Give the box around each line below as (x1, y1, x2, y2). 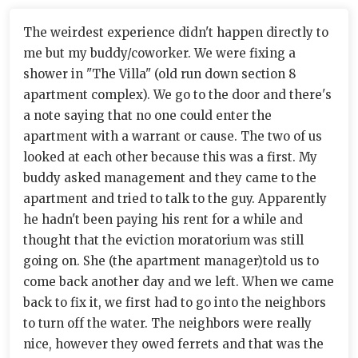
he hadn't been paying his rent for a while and (23, 212, 303, 227)
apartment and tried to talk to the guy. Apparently (23, 191, 327, 206)
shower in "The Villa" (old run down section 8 (23, 66, 296, 82)
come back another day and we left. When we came (23, 274, 334, 289)
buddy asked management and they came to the (23, 170, 316, 185)
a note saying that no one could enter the (23, 108, 272, 123)
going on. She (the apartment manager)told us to (23, 253, 319, 268)
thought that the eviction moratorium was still (23, 233, 304, 248)
